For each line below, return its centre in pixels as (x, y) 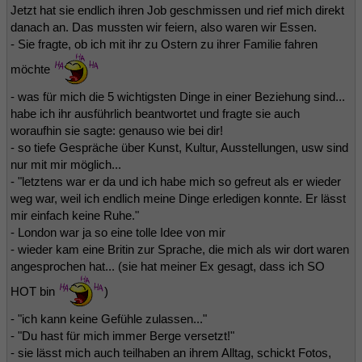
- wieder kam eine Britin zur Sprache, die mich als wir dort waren (180, 249)
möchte (32, 69)
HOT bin (34, 291)
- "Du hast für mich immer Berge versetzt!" (122, 335)
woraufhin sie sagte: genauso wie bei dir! (117, 130)
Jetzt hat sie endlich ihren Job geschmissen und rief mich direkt (177, 10)
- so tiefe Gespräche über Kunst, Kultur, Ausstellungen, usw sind (179, 147)
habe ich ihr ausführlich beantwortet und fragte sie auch (155, 113)
